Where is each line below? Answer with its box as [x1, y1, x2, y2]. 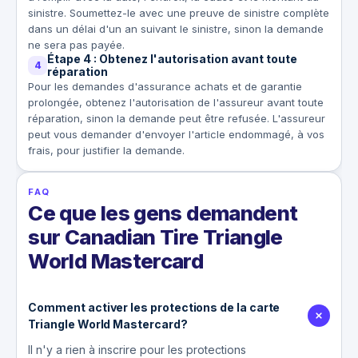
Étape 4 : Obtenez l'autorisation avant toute [47, 51, 298, 66]
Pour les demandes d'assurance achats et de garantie [28, 79, 303, 93]
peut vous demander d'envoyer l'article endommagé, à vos [28, 127, 325, 141]
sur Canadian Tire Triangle [28, 224, 283, 249]
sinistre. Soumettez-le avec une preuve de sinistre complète [28, 6, 330, 19]
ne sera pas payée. [28, 38, 125, 51]
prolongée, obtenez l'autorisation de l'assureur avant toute [28, 95, 324, 109]
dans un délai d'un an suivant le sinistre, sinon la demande [28, 22, 324, 35]
